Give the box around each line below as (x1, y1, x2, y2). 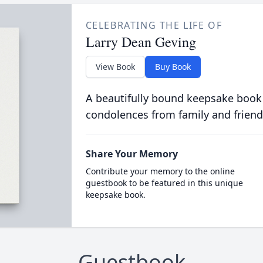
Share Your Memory (85, 147, 178, 160)
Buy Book (154, 61, 191, 72)
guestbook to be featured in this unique (85, 177, 243, 188)
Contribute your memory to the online (85, 166, 235, 177)
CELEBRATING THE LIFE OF (85, 19, 222, 32)
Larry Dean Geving (85, 32, 196, 51)
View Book (95, 61, 135, 72)
